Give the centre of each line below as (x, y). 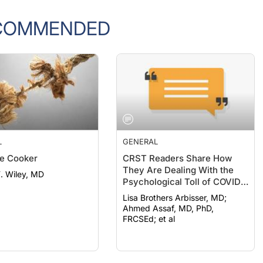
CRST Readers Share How (178, 146)
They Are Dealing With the (178, 158)
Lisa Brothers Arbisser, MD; (175, 186)
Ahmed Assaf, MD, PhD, (168, 196)
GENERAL (141, 130)
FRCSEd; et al (149, 207)
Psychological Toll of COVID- (184, 170)
